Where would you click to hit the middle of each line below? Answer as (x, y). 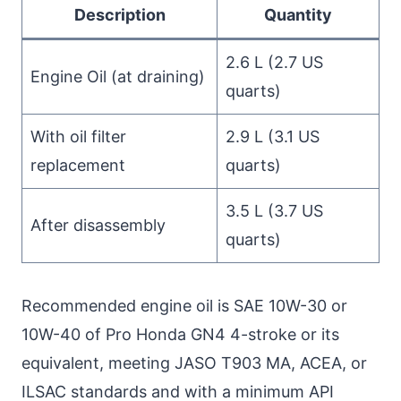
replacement (78, 165)
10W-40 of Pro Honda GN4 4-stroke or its (180, 334)
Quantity (298, 14)
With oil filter (78, 136)
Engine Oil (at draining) (118, 76)
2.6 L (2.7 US (274, 62)
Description (119, 14)
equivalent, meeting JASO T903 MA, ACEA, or (194, 363)
